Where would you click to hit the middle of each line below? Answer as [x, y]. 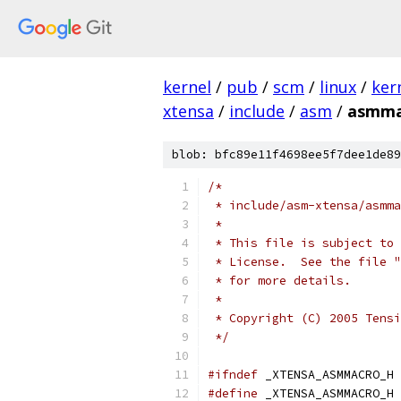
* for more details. [279, 281]
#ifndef [233, 375]
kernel [187, 87]
